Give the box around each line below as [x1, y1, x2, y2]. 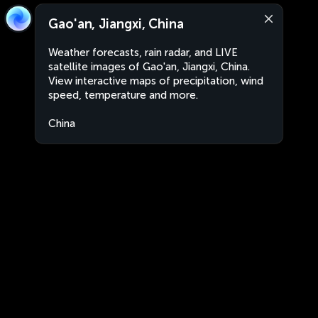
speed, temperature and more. [48, 89, 198, 102]
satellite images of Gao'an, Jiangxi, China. [48, 60, 250, 73]
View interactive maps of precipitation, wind [48, 75, 263, 87]
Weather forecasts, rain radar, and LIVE [48, 46, 238, 59]
